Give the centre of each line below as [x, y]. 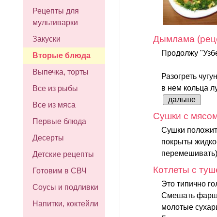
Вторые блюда [62, 55]
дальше [182, 99]
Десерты [48, 138]
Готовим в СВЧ [60, 171]
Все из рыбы [55, 88]
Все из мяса [54, 105]
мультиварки [55, 23]
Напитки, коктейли [65, 204]
